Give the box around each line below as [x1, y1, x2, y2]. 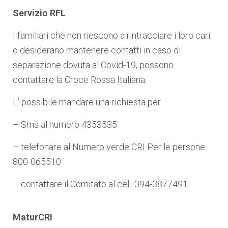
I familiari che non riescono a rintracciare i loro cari [13, 30, 210, 41]
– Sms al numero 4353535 [13, 119, 117, 130]
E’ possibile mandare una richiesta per [13, 97, 161, 108]
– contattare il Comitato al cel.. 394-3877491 [13, 179, 188, 190]
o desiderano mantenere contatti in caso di [13, 45, 181, 56]
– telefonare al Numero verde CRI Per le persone [13, 141, 205, 153]
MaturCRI [13, 212, 52, 223]
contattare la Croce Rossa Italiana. [13, 74, 147, 85]
